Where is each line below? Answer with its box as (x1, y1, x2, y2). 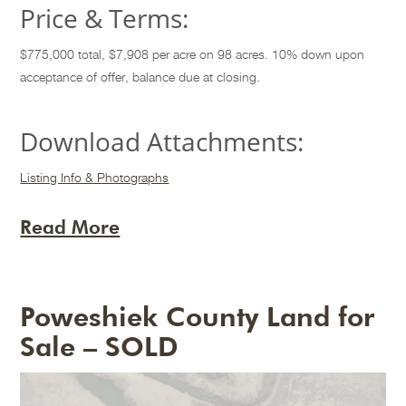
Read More (20, 216, 121, 239)
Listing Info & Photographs (20, 169, 169, 186)
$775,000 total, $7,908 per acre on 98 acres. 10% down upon (20, 46, 365, 63)
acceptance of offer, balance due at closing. (20, 69, 261, 85)
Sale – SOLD (20, 330, 179, 363)
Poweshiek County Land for (20, 300, 375, 333)
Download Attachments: (20, 124, 304, 159)
